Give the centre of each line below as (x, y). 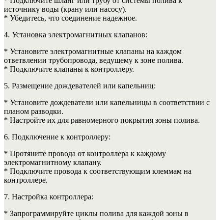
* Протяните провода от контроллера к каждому (85, 153)
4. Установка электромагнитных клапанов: (76, 34)
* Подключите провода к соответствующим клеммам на (98, 171)
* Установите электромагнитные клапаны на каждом (93, 51)
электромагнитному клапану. (53, 162)
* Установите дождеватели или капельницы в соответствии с (107, 102)
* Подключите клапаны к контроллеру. (69, 69)
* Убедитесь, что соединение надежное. (70, 18)
